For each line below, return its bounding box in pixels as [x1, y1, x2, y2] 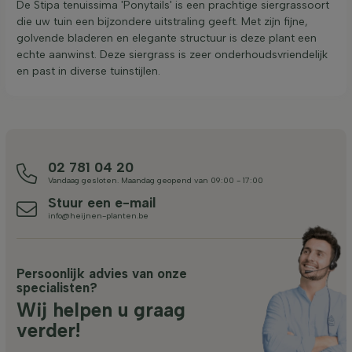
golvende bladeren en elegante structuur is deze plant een [16, 31, 317, 45]
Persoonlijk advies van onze [16, 265, 187, 281]
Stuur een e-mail [48, 193, 156, 211]
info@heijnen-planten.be [48, 210, 148, 221]
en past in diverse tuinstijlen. [16, 64, 160, 78]
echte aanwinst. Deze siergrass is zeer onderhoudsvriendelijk [16, 47, 328, 61]
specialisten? [16, 279, 97, 295]
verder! [16, 318, 80, 342]
